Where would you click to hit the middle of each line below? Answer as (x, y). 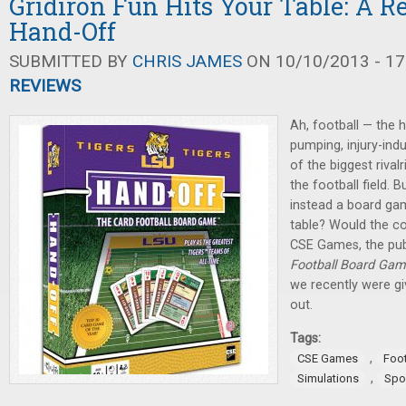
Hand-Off (63, 32)
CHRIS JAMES (187, 62)
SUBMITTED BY (71, 62)
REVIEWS (45, 86)
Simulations (328, 379)
